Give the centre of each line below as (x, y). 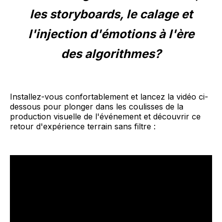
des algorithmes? (111, 54)
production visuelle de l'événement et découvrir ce (105, 116)
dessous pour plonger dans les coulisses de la (97, 106)
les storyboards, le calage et (111, 14)
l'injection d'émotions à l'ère (111, 34)
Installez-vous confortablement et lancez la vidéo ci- (109, 96)
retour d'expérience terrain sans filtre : (83, 126)
